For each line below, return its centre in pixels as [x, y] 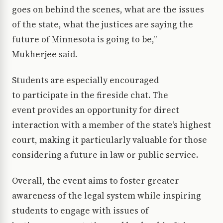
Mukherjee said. [47, 55]
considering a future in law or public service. [107, 155]
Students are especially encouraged [85, 80]
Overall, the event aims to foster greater [96, 181]
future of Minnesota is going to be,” [84, 40]
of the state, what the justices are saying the [103, 25]
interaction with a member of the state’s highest [111, 125]
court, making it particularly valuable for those [110, 140]
